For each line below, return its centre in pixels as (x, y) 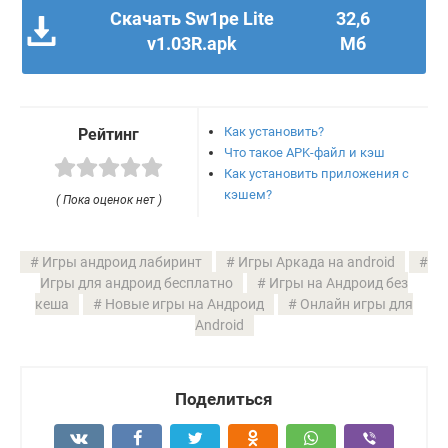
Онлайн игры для (356, 303)
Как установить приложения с (317, 174)
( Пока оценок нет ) (108, 199)
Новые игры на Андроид (184, 303)
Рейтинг (109, 135)
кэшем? (248, 195)
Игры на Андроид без (338, 282)
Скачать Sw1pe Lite (192, 19)
